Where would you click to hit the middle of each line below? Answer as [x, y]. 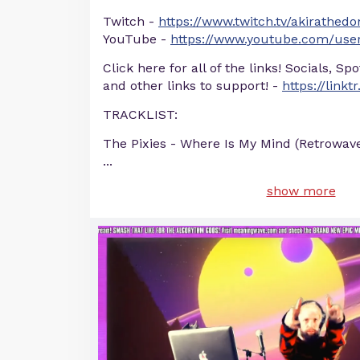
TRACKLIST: [140, 115]
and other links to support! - [192, 86]
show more [301, 191]
